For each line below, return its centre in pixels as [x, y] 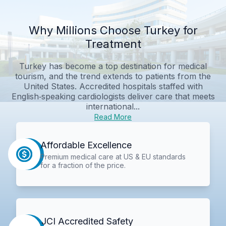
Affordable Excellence [86, 145]
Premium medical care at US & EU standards [113, 156]
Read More [113, 117]
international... [113, 106]
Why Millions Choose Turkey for [113, 30]
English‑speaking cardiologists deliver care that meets [113, 96]
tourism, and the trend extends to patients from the [113, 76]
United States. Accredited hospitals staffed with [113, 86]
